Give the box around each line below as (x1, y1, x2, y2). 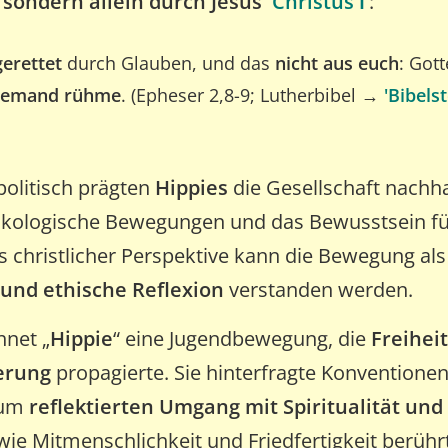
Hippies (155, 174, 228, 201)
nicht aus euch (270, 51, 399, 75)
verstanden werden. (224, 276, 413, 303)
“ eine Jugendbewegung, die (113, 325, 371, 352)
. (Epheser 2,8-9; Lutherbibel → (121, 83, 384, 107)
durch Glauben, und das (62, 51, 270, 75)
